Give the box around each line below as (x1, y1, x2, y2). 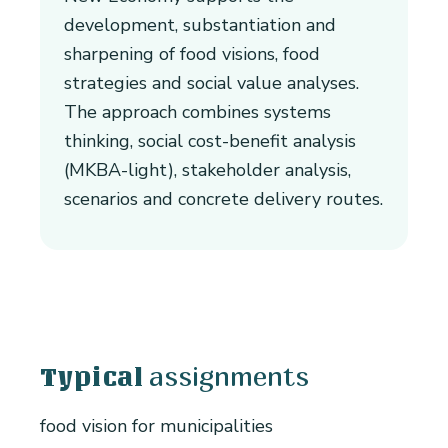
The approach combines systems (64, 100, 331, 125)
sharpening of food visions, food (64, 42, 320, 67)
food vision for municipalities (40, 414, 273, 439)
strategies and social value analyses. (64, 71, 359, 96)
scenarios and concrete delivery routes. (64, 187, 383, 212)
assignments (148, 359, 309, 393)
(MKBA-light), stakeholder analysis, (64, 158, 351, 183)
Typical (40, 363, 144, 392)
